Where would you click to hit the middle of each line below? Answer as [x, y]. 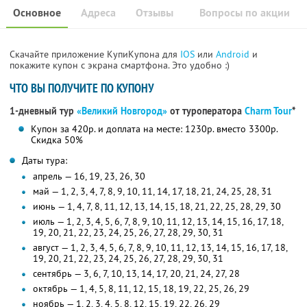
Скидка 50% [57, 140]
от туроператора [206, 111]
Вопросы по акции [245, 13]
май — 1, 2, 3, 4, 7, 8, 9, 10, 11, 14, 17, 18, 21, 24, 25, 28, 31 [152, 192]
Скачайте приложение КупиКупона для [95, 54]
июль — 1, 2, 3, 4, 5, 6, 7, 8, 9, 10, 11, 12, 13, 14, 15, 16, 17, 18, [158, 222]
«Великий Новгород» [122, 111]
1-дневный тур [43, 111]
